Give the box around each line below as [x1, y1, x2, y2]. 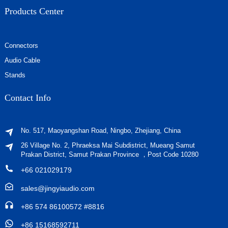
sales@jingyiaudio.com [20, 184, 95, 192]
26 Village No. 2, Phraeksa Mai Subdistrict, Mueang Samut [20, 141, 195, 149]
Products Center [4, 6, 64, 16]
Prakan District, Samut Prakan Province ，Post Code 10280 [20, 151, 198, 158]
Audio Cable [4, 56, 40, 64]
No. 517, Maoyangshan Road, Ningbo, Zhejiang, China [20, 127, 181, 134]
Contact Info [4, 93, 51, 103]
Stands [4, 71, 25, 79]
